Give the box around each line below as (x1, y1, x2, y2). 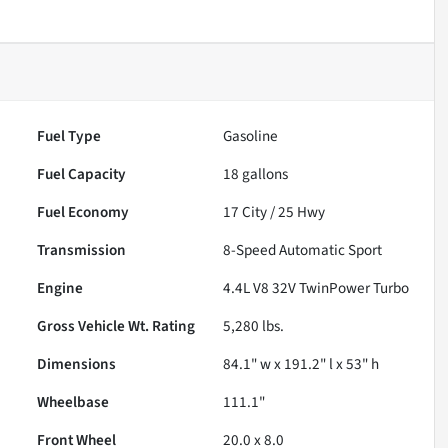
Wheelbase (37, 390, 110, 413)
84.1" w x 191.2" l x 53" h (223, 352, 380, 375)
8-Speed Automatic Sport (223, 238, 383, 261)
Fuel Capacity (37, 162, 127, 185)
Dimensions (37, 352, 117, 375)
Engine (37, 276, 84, 299)
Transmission (37, 238, 127, 261)
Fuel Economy (37, 200, 130, 223)
